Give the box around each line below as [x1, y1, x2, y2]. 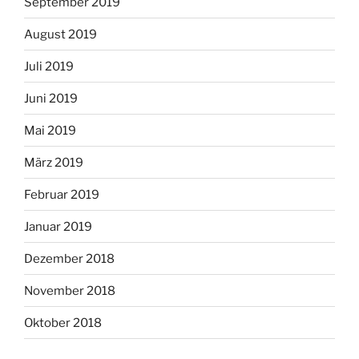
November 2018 [24, 283, 115, 298]
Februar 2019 [24, 187, 99, 202]
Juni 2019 [24, 91, 78, 106]
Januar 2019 [24, 219, 92, 234]
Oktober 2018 [24, 315, 102, 330]
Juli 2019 [24, 58, 74, 74]
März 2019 [24, 155, 83, 170]
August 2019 [24, 26, 97, 42]
